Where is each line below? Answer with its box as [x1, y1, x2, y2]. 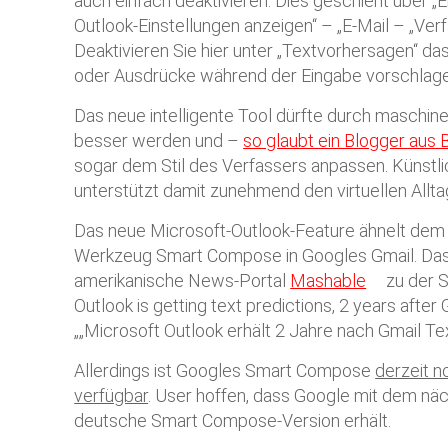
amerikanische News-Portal [74, 270, 291, 291]
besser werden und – [74, 130, 240, 151]
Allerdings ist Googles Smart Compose [74, 360, 376, 381]
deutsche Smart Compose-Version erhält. [74, 410, 392, 431]
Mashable [290, 270, 367, 291]
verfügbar [74, 385, 149, 406]
